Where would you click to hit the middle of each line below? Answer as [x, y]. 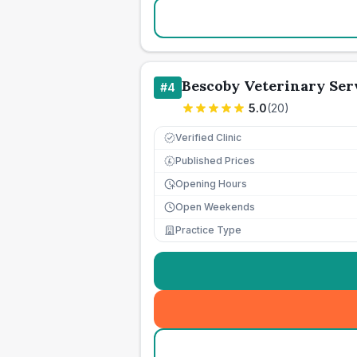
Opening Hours [211, 184]
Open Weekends [215, 207]
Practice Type [208, 230]
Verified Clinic [208, 137]
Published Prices [215, 161]
